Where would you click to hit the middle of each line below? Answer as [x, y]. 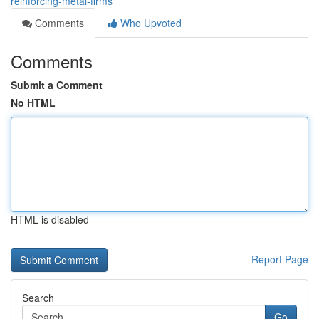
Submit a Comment [57, 85]
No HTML [33, 103]
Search [38, 298]
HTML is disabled [50, 219]
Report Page [280, 259]
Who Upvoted [150, 23]
